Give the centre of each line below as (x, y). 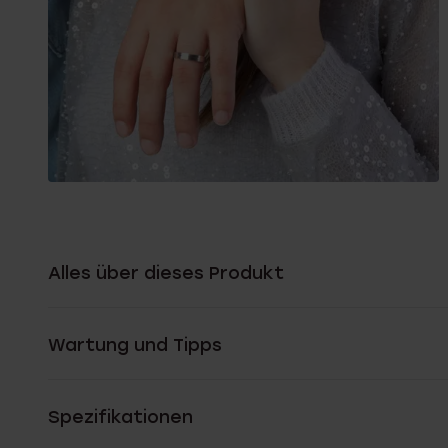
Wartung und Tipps (135, 345)
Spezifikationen (120, 417)
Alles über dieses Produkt (166, 273)
